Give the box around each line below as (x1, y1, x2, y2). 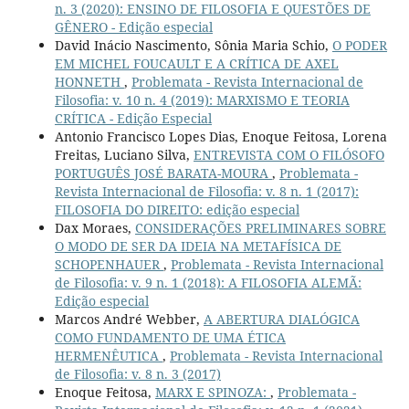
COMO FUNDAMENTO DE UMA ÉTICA (54, 329, 286, 347)
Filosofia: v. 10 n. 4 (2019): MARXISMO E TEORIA (54, 91, 350, 110)
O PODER (331, 37, 387, 55)
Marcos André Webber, (54, 310, 204, 329)
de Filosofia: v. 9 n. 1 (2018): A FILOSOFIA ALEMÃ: (54, 274, 362, 292)
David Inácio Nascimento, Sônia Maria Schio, (54, 37, 332, 55)
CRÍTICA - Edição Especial (54, 110, 212, 128)
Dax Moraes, (54, 219, 135, 237)
